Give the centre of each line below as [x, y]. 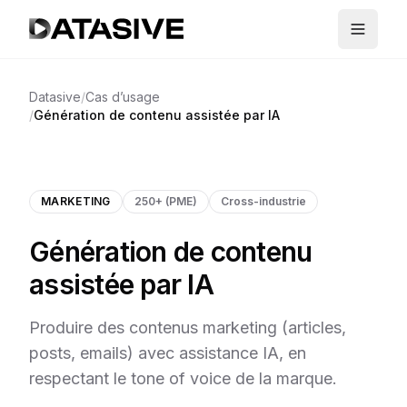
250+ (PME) [165, 201]
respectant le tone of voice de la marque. [183, 378]
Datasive [55, 97]
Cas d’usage [123, 97]
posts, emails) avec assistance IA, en [168, 353]
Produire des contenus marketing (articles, [188, 328]
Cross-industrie [263, 201]
